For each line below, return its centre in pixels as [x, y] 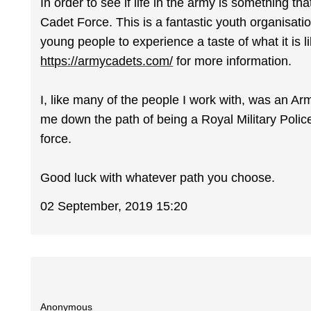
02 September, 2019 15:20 [114, 206]
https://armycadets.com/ [107, 61]
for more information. [233, 61]
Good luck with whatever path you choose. [158, 178]
